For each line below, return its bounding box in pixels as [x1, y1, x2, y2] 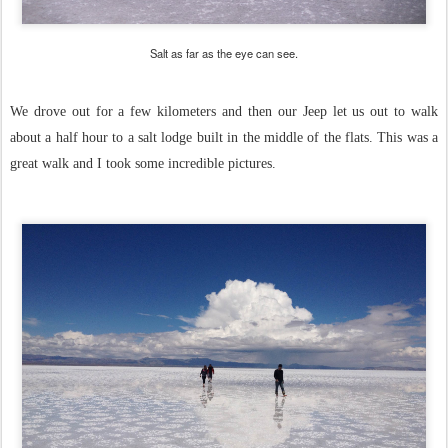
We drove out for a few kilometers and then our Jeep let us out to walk [10, 104, 438, 119]
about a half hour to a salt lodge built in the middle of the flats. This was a [10, 130, 438, 145]
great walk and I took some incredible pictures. [10, 156, 276, 171]
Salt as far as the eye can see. [150, 45, 298, 61]
